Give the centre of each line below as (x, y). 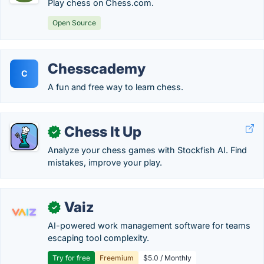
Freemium (117, 258)
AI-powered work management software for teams (149, 225)
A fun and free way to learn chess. (115, 87)
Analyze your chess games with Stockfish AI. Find (147, 150)
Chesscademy (97, 69)
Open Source (74, 23)
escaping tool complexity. (98, 238)
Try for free (71, 258)
